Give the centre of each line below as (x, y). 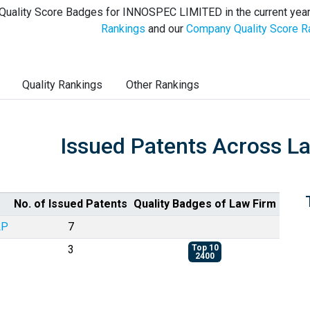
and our (166, 29)
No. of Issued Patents (71, 204)
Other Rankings (163, 85)
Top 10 (205, 248)
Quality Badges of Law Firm (205, 204)
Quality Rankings (62, 85)
